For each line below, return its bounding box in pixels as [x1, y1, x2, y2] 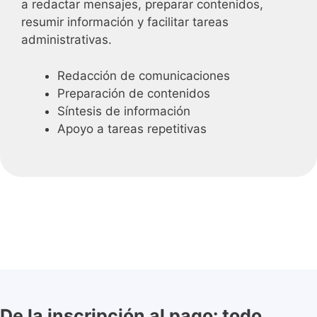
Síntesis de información [57, 103, 190, 118]
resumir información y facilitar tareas [21, 15, 229, 29]
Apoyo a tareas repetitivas [57, 121, 207, 136]
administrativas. [21, 33, 112, 47]
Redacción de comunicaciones [57, 68, 230, 83]
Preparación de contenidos [57, 86, 210, 100]
